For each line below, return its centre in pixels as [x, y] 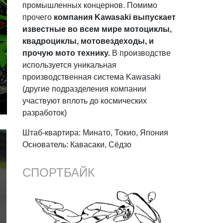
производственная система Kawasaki [92, 77]
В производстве [141, 53]
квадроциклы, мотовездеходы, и [88, 41]
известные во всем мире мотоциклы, [97, 29]
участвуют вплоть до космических [85, 101]
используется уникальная [70, 65]
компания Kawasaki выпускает [115, 17]
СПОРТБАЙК [59, 173]
